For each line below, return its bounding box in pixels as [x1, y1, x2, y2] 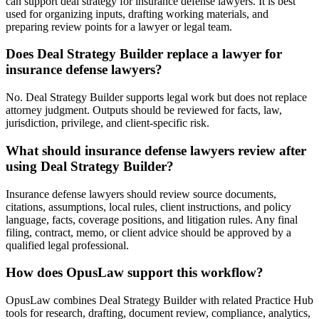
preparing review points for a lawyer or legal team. [6, 20, 232, 33]
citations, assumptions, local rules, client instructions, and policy [6, 200, 291, 213]
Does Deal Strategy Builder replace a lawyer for [6, 46, 282, 62]
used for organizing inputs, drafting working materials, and [6, 7, 268, 20]
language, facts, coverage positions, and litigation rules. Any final [6, 213, 298, 226]
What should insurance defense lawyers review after [6, 142, 306, 158]
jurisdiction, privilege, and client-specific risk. [6, 117, 209, 130]
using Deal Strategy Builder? [6, 158, 174, 174]
